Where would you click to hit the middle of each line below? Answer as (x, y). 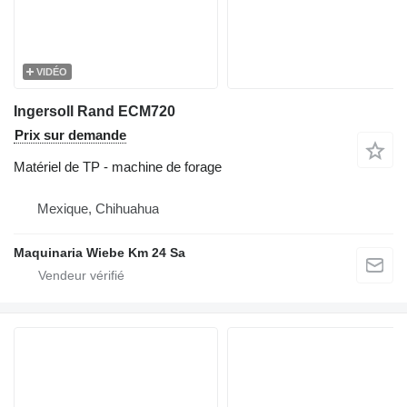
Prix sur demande (70, 135)
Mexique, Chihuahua (98, 208)
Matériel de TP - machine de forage (118, 167)
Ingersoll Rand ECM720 (94, 111)
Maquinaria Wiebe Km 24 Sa (99, 253)
